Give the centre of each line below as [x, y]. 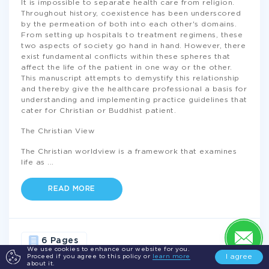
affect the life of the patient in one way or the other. [127, 68]
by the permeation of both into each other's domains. [129, 24]
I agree [239, 257]
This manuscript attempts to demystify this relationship [130, 78]
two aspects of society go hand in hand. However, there [133, 46]
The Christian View [58, 131]
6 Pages [59, 241]
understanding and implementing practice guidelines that [134, 100]
